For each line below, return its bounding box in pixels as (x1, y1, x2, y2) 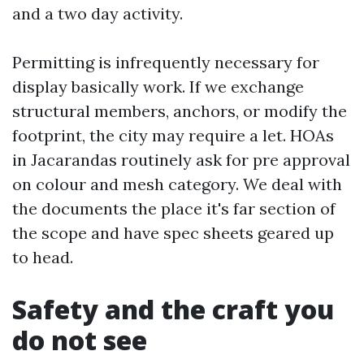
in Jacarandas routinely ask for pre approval (12, 149, 350, 170)
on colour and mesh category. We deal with (12, 174, 342, 194)
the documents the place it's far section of (12, 198, 336, 219)
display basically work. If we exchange (12, 76, 304, 97)
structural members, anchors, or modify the (12, 101, 347, 121)
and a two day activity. (12, 3, 183, 24)
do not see (12, 323, 147, 357)
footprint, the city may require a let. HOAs (12, 125, 334, 145)
